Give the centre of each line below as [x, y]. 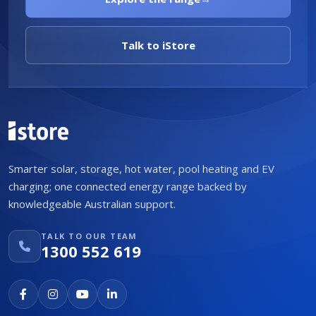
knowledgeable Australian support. [92, 203]
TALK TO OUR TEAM [89, 236]
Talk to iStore [158, 45]
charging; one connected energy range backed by [128, 186]
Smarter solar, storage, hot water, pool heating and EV [141, 168]
